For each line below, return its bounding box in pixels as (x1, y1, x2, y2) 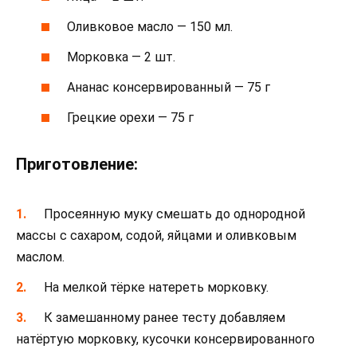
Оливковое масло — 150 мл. (67, 18, 233, 34)
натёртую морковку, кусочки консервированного (16, 331, 315, 347)
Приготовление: (16, 155, 138, 175)
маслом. (16, 249, 65, 265)
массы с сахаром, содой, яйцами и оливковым (16, 227, 296, 243)
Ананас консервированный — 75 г (67, 80, 271, 96)
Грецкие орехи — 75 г (67, 110, 194, 126)
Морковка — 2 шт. (67, 49, 176, 65)
